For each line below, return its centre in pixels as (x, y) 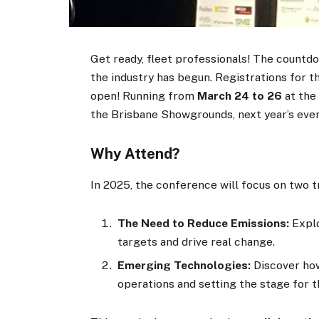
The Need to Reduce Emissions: (204, 223)
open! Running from (144, 96)
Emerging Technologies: (184, 265)
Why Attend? (136, 154)
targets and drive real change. (197, 241)
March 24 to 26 (240, 96)
